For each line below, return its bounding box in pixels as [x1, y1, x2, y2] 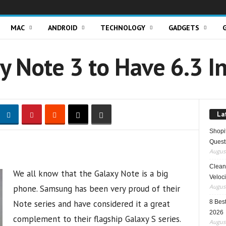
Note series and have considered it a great [13, 198, 170, 209]
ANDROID [47, 23, 77, 32]
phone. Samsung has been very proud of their [13, 183, 180, 194]
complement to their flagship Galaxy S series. [13, 213, 181, 224]
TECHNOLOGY [100, 23, 145, 32]
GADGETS [168, 23, 199, 32]
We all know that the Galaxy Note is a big [13, 168, 168, 179]
